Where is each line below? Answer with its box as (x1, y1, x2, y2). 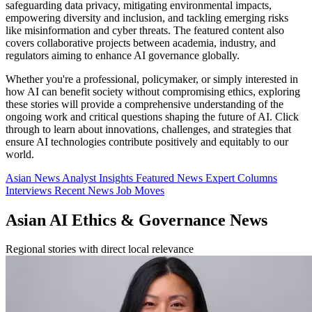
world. (6, 148, 34, 160)
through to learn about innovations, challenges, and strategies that (6, 123, 291, 135)
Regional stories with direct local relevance (6, 243, 194, 256)
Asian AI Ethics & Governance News (6, 210, 267, 229)
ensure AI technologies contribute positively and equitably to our (6, 135, 288, 148)
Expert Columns (205, 171, 277, 184)
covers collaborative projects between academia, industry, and (6, 36, 276, 49)
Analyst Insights (62, 171, 136, 184)
